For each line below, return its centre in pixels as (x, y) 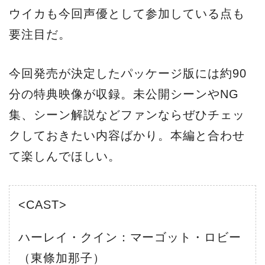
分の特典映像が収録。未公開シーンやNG (124, 94)
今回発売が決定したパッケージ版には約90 (128, 74)
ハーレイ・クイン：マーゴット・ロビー (130, 237)
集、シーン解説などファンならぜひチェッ (127, 115)
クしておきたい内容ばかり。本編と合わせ (127, 136)
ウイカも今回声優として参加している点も (127, 13)
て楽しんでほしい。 (65, 156)
